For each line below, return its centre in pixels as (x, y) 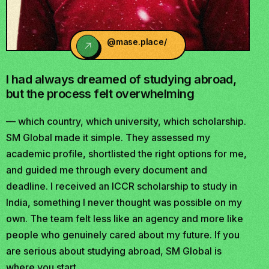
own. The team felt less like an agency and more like (125, 218)
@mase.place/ (137, 43)
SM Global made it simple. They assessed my (108, 137)
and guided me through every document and (107, 169)
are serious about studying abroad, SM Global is (114, 250)
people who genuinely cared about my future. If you (123, 234)
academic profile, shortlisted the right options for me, (126, 153)
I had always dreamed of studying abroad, (121, 79)
